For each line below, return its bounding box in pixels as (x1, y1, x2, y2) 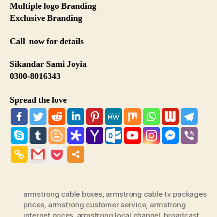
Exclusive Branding (10, 13, 82, 24)
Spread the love (10, 94, 67, 106)
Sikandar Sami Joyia (10, 59, 87, 70)
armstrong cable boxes (23, 189, 102, 199)
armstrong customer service (47, 200, 146, 210)
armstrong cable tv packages (106, 189, 207, 199)
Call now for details (10, 35, 84, 47)
